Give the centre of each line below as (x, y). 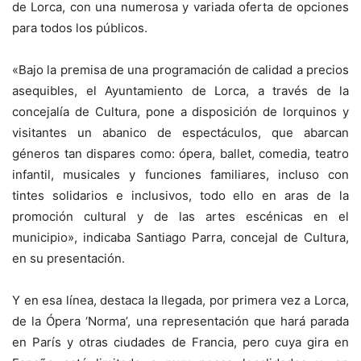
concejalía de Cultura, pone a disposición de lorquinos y (180, 111)
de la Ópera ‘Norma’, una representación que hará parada (180, 321)
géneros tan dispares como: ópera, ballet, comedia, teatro (180, 153)
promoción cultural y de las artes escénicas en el (180, 216)
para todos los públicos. (80, 27)
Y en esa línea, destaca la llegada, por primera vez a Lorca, (180, 300)
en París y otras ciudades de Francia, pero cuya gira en (180, 342)
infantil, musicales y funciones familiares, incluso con (180, 174)
